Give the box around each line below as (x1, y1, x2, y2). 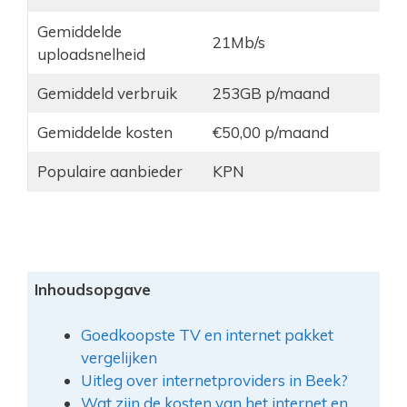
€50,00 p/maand (212, 123, 329, 142)
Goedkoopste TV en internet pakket (80, 325, 333, 345)
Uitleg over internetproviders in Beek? (80, 371, 348, 391)
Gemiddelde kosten (36, 123, 173, 142)
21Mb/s (212, 33, 265, 52)
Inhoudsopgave (34, 280, 151, 300)
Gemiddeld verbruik (36, 84, 177, 103)
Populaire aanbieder (36, 162, 183, 181)
